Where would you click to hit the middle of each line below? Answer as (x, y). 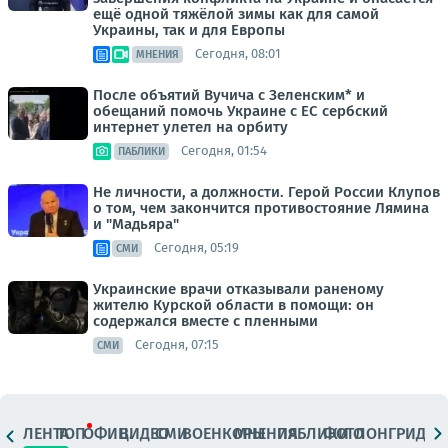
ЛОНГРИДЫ (396, 434)
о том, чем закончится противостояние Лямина (261, 207)
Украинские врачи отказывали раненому (238, 288)
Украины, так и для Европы (189, 29)
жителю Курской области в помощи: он (233, 304)
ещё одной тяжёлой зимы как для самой (236, 13)
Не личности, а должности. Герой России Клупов (266, 191)
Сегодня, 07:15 (177, 345)
